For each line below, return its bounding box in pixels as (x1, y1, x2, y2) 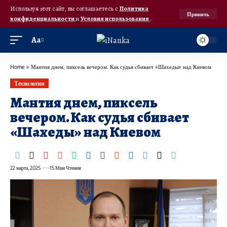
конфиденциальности (10, 14, 75, 23)
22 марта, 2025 (10, 165, 41, 171)
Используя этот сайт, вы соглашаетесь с (10, 4, 120, 13)
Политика (120, 4, 148, 13)
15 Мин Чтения (49, 165, 81, 171)
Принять (187, 10, 209, 17)
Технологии (14, 79, 45, 87)
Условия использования (81, 14, 150, 23)
